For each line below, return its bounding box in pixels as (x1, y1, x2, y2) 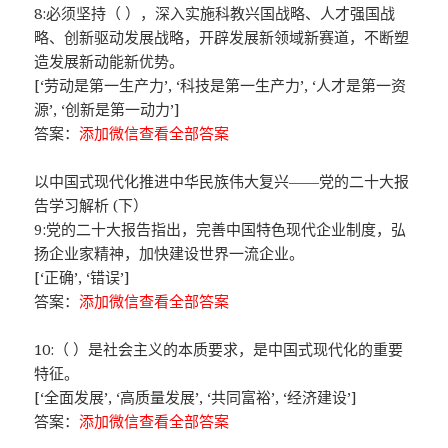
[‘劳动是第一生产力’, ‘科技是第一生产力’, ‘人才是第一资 (34, 75, 407, 96)
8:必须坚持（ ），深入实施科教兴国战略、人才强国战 (34, 3, 396, 24)
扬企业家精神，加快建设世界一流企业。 (34, 243, 305, 264)
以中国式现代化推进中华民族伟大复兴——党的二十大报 (34, 171, 410, 192)
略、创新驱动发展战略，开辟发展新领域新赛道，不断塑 (34, 27, 410, 48)
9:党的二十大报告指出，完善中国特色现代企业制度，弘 (34, 219, 407, 240)
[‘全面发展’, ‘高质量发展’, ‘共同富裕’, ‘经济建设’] (34, 387, 358, 408)
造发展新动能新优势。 (34, 51, 185, 72)
